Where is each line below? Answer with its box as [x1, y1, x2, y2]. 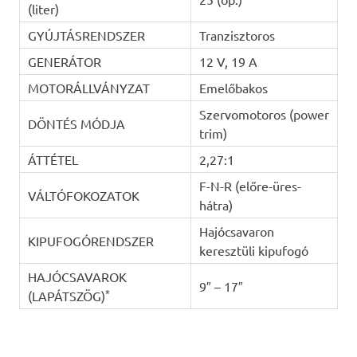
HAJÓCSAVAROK [27, 268, 127, 284]
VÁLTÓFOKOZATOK [27, 186, 139, 203]
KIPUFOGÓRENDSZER [27, 232, 154, 249]
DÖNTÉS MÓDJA [27, 115, 125, 131]
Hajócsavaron [198, 222, 274, 239]
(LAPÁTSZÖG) [27, 287, 105, 304]
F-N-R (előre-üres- [198, 177, 301, 194]
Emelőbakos [198, 79, 268, 96]
